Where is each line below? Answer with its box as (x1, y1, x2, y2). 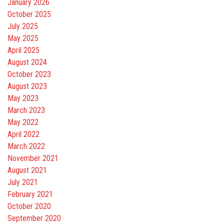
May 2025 (7, 33, 38, 43)
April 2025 (7, 45, 39, 55)
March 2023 (7, 105, 45, 115)
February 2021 (7, 189, 53, 199)
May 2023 (7, 93, 38, 103)
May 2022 (7, 117, 38, 127)
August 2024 (7, 57, 47, 67)
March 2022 (7, 141, 45, 151)
